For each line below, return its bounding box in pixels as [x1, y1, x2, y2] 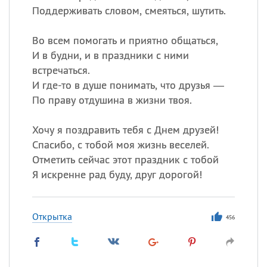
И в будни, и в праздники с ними [32, 48, 189, 62]
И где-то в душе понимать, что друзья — [32, 78, 224, 92]
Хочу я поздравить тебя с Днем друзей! [32, 123, 219, 136]
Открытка [32, 210, 72, 222]
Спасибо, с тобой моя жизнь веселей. [32, 138, 209, 151]
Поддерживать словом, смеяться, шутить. [32, 4, 226, 17]
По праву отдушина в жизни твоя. [32, 93, 192, 107]
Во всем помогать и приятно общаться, [32, 33, 218, 47]
